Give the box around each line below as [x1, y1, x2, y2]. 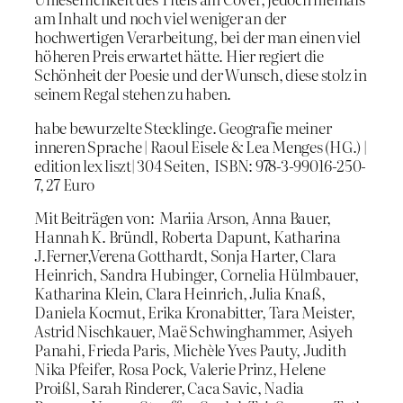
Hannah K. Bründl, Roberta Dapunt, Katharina [34, 225, 341, 248]
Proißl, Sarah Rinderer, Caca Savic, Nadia [34, 376, 305, 399]
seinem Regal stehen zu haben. [34, 81, 232, 104]
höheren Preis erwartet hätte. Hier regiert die [34, 43, 324, 67]
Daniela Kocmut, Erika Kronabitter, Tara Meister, [34, 300, 355, 324]
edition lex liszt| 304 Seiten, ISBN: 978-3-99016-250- [34, 153, 367, 176]
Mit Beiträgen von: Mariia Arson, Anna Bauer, [34, 206, 332, 229]
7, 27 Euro [34, 172, 94, 195]
